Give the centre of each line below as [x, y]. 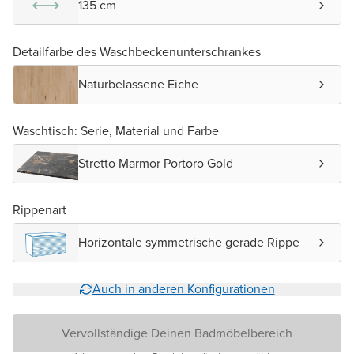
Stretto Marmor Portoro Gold [156, 163]
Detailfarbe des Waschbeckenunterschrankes [137, 51]
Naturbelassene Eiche [138, 84]
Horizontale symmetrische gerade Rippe [189, 242]
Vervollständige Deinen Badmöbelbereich [177, 333]
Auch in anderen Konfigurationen [183, 288]
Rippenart [40, 209]
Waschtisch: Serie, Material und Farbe [116, 130]
